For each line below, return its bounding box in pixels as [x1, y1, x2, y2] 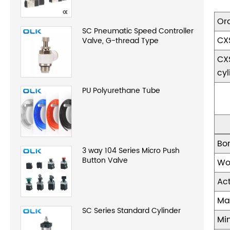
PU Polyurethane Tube [82, 85, 160, 97]
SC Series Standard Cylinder [82, 205, 181, 217]
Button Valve [82, 155, 128, 167]
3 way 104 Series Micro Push [82, 145, 180, 157]
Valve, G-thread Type [82, 34, 159, 47]
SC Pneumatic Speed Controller [82, 25, 194, 37]
